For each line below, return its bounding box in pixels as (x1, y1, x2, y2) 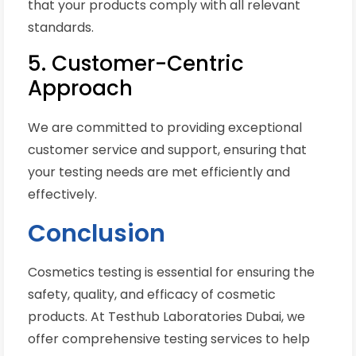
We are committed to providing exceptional (28, 118, 302, 137)
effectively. (28, 185, 97, 204)
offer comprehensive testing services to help (28, 330, 310, 349)
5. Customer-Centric (28, 49, 244, 79)
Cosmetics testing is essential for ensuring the (28, 263, 315, 282)
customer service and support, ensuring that (28, 141, 307, 160)
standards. (28, 18, 94, 37)
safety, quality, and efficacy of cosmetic (28, 285, 276, 304)
